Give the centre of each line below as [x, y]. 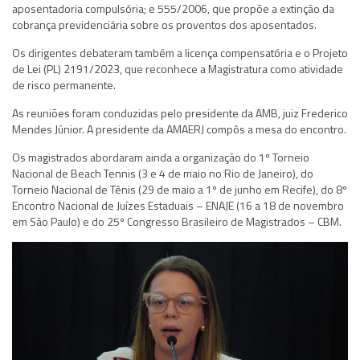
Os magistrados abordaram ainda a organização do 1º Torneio [161, 157]
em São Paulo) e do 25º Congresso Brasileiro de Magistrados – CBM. [177, 221]
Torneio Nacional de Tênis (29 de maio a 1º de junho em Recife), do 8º [180, 189]
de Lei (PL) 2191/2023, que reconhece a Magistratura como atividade [178, 68]
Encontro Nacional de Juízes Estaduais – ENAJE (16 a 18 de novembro [178, 205]
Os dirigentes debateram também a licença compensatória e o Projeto [180, 52]
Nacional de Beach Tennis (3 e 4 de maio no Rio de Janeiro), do [163, 173]
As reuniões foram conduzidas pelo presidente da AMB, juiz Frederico [180, 112]
